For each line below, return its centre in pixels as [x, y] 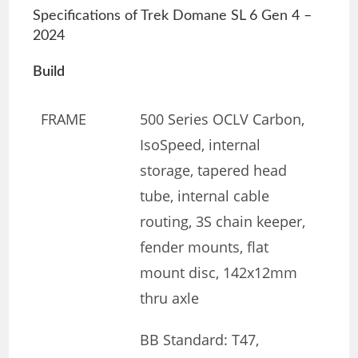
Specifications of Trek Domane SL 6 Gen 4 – [173, 16]
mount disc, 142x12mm [219, 273]
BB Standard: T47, [200, 340]
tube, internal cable [205, 196]
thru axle [170, 298]
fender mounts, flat [205, 247]
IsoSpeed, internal [201, 145]
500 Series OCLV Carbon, [223, 119]
